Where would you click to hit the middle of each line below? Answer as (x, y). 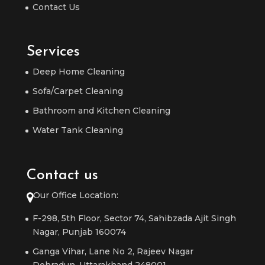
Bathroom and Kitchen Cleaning (101, 111)
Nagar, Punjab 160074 (79, 232)
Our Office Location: (75, 195)
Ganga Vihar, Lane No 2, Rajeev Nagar (113, 251)
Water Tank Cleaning (77, 130)
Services (53, 52)
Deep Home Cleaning (78, 72)
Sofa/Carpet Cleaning (77, 91)
